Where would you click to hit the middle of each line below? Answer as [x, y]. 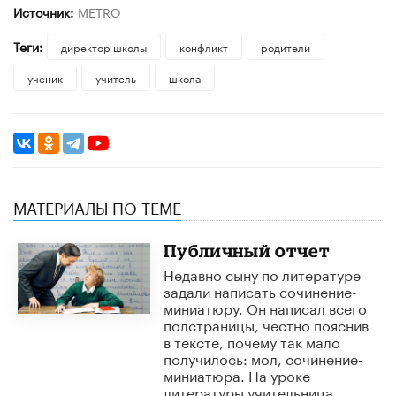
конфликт [203, 46]
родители [285, 46]
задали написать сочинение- [260, 290]
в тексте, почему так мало [251, 340]
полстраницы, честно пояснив [266, 324]
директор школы [103, 46]
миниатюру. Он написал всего [265, 307]
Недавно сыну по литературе [262, 273]
